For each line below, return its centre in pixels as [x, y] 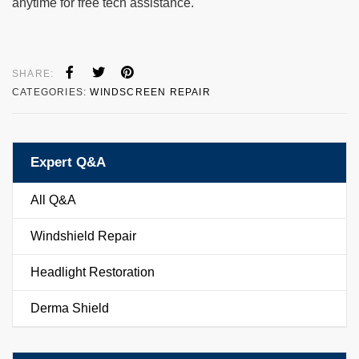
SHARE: [33, 73]
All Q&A [53, 200]
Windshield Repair [83, 236]
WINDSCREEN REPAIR [150, 92]
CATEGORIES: [51, 92]
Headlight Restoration [93, 272]
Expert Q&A [68, 162]
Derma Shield [70, 308]
